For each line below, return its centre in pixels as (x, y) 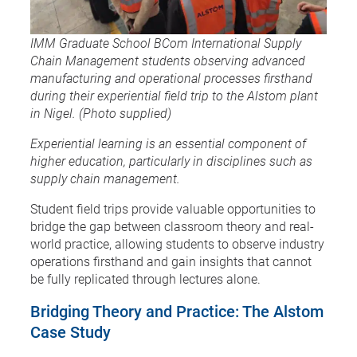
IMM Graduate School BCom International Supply (166, 42)
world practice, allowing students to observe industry (177, 243)
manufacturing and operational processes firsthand (171, 77)
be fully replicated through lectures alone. (145, 278)
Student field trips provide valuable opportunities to (173, 208)
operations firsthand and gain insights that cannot (171, 261)
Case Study (71, 331)
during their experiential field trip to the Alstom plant (174, 95)
